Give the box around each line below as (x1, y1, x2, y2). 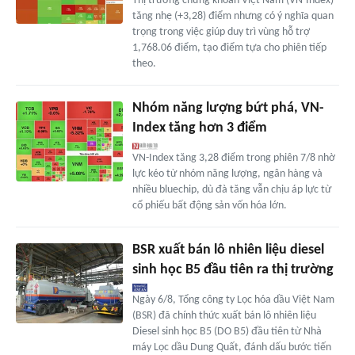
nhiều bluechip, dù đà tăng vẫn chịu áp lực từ (132, 184, 331, 197)
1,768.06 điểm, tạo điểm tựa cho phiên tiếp (132, 42, 326, 55)
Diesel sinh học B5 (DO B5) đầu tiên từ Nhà (132, 326, 322, 338)
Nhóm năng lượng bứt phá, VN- (132, 101, 324, 116)
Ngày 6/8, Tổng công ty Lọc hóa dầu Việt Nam (132, 294, 334, 307)
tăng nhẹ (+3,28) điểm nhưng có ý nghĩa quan (132, 10, 334, 23)
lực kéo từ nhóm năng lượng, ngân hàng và (132, 168, 323, 181)
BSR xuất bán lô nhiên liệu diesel (132, 242, 324, 258)
